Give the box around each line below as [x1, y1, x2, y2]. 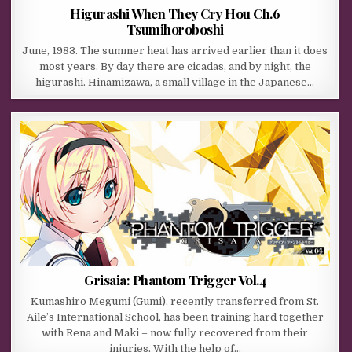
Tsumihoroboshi [126, 20, 224, 38]
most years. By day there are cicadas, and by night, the [38, 60, 311, 73]
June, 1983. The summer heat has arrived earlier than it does [22, 45, 328, 57]
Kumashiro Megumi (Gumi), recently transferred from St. [31, 295, 320, 308]
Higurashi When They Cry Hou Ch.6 [70, 5, 280, 23]
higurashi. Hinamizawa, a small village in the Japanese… [35, 76, 315, 89]
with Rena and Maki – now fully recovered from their [42, 327, 309, 339]
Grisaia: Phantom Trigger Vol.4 [84, 271, 266, 289]
